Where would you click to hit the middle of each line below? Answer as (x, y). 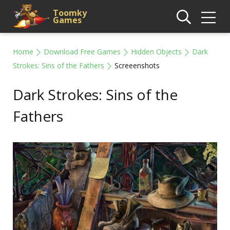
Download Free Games (82, 52)
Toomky (70, 13)
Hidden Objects (156, 52)
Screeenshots (137, 65)
